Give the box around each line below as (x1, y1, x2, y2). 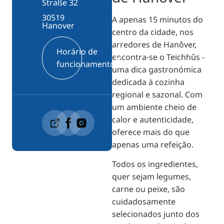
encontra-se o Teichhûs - (112, 51, 204, 62)
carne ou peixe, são (112, 183, 185, 194)
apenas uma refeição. (112, 138, 193, 150)
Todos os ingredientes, (112, 158, 198, 169)
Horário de (56, 46, 97, 57)
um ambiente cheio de (112, 101, 196, 112)
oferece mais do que (112, 126, 189, 137)
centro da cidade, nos (112, 26, 193, 37)
